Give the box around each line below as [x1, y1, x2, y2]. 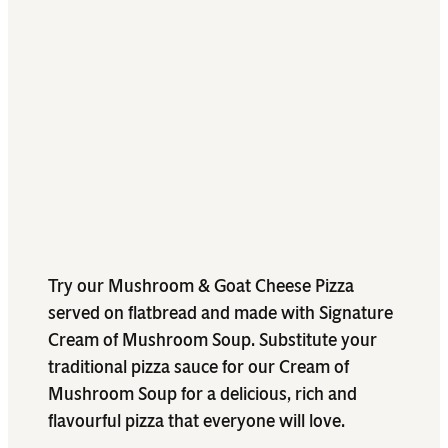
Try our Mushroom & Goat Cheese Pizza [48, 275, 354, 298]
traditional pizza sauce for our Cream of [48, 356, 349, 379]
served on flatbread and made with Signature [48, 302, 393, 325]
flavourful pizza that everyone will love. [48, 410, 345, 433]
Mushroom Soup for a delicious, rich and [48, 383, 357, 406]
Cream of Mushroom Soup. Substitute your [48, 329, 377, 352]
